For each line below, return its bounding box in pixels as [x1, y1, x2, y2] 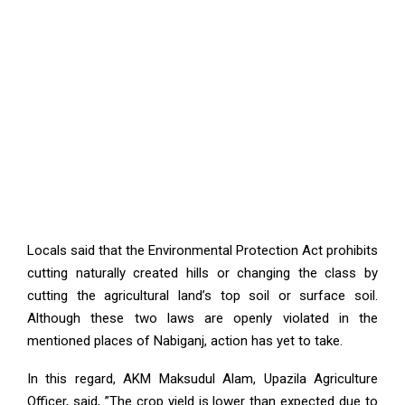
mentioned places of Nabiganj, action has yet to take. [27, 333, 343, 349]
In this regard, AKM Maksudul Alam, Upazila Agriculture [27, 371, 378, 387]
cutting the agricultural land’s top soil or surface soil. [27, 287, 378, 304]
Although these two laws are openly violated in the [27, 310, 378, 326]
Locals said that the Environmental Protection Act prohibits [27, 242, 378, 259]
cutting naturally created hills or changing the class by [27, 265, 378, 281]
